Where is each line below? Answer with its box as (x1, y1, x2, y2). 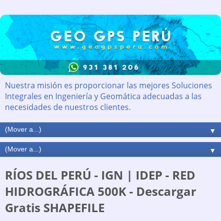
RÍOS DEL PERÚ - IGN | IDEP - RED (5, 167, 195, 184)
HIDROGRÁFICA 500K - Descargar (5, 183, 196, 200)
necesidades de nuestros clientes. (5, 102, 131, 113)
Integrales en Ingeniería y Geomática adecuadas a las (5, 91, 202, 102)
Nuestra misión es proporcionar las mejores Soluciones (5, 80, 212, 91)
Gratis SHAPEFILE (5, 199, 105, 216)
